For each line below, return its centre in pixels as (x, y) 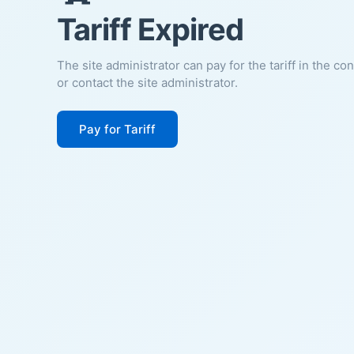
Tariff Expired (150, 29)
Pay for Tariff (117, 129)
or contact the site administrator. (147, 82)
